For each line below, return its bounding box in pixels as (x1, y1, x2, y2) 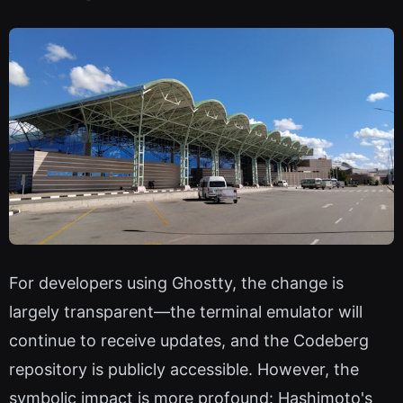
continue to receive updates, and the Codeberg (9, 330, 369, 350)
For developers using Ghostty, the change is (9, 273, 344, 292)
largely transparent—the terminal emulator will (9, 301, 363, 321)
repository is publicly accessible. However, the (9, 359, 359, 379)
